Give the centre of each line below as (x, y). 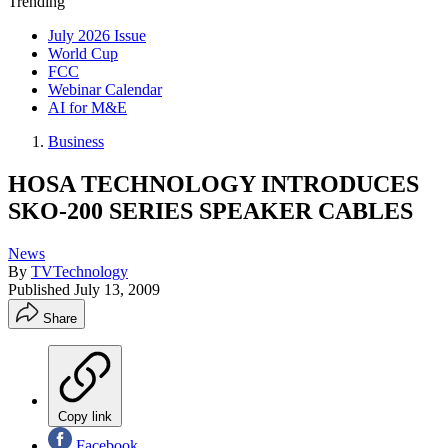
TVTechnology (79, 271)
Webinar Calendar (105, 89)
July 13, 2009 (117, 289)
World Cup (83, 53)
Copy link (85, 416)
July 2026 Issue (97, 35)
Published (41, 289)
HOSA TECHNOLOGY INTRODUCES (213, 183)
